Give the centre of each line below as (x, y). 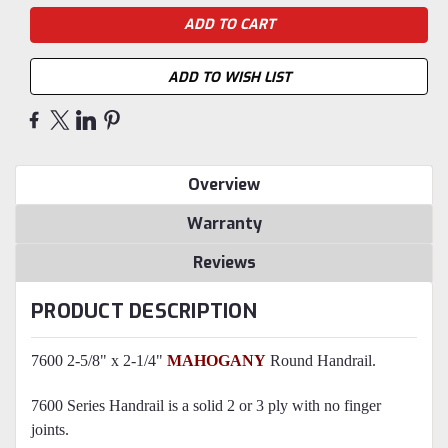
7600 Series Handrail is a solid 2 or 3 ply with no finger (206, 405)
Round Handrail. (321, 360)
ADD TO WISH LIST (229, 77)
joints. (50, 429)
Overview (224, 184)
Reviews (224, 262)
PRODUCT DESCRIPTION (144, 311)
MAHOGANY (216, 360)
